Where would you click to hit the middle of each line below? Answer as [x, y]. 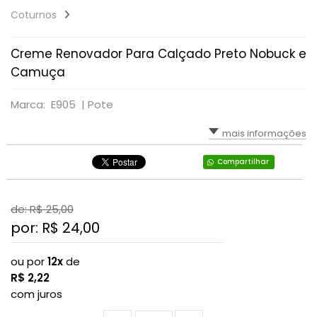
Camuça [38, 72]
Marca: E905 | [49, 104]
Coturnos [34, 15]
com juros [36, 294]
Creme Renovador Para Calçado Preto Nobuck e [158, 53]
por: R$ [36, 227]
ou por [29, 261]
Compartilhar [243, 161]
